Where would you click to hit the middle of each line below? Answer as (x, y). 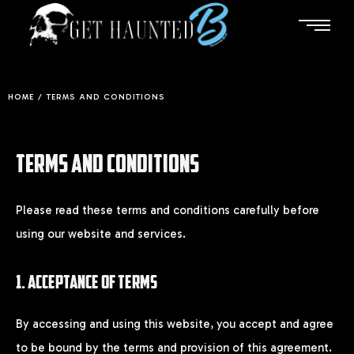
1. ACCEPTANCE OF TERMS (87, 282)
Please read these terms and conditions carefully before (168, 210)
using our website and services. (101, 234)
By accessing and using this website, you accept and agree (175, 324)
